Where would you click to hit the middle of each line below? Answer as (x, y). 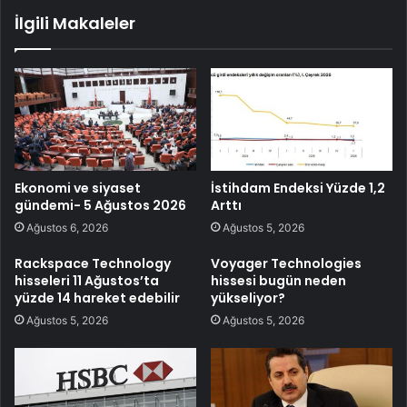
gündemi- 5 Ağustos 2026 (100, 205)
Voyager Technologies (286, 263)
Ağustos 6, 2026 (67, 227)
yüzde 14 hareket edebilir (97, 298)
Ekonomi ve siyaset (78, 188)
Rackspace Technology (93, 263)
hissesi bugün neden (278, 280)
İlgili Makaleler (75, 24)
